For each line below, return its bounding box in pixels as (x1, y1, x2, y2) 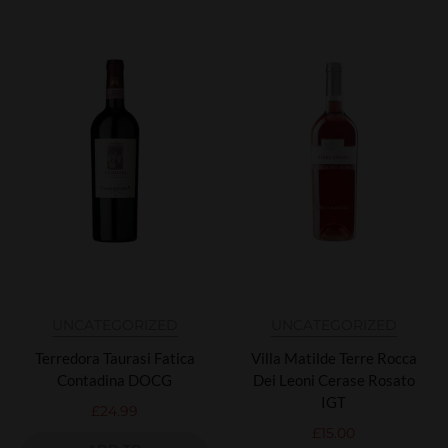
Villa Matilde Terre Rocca (250, 348, 417, 367)
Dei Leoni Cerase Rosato (252, 370, 415, 389)
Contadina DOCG (57, 370, 172, 389)
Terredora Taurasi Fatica (34, 348, 195, 367)
